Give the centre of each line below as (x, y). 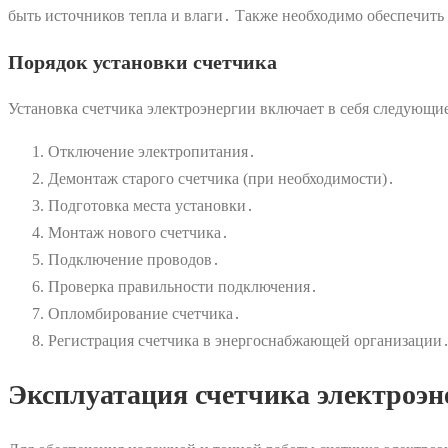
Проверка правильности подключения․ (183, 286)
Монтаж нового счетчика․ (138, 232)
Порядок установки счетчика (142, 61)
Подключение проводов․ (134, 259)
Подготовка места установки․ (151, 205)
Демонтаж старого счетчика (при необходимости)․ (221, 178)
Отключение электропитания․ (152, 151)
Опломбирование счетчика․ (144, 313)
